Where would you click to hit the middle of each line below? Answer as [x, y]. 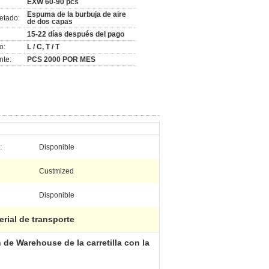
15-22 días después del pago [76, 34]
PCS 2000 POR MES [61, 59]
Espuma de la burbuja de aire [77, 14]
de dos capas [50, 22]
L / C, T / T [43, 47]
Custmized [56, 171]
